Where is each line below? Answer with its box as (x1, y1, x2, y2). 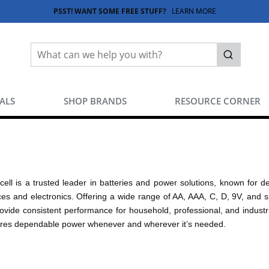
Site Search (30, 42, 76, 55)
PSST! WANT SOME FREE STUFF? (53, 6, 172, 16)
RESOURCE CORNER (175, 95, 261, 107)
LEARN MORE (171, 6, 216, 16)
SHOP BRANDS (63, 95, 127, 107)
